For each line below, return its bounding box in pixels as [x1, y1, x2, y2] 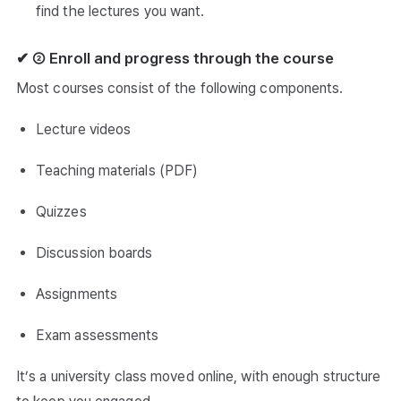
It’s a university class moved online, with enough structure [16, 368, 381, 386]
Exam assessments [36, 327, 159, 345]
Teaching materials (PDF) [36, 162, 199, 180]
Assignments [36, 286, 118, 303]
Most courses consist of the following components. [16, 80, 344, 98]
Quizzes [36, 203, 87, 221]
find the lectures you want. [36, 3, 205, 21]
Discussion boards [36, 244, 153, 262]
